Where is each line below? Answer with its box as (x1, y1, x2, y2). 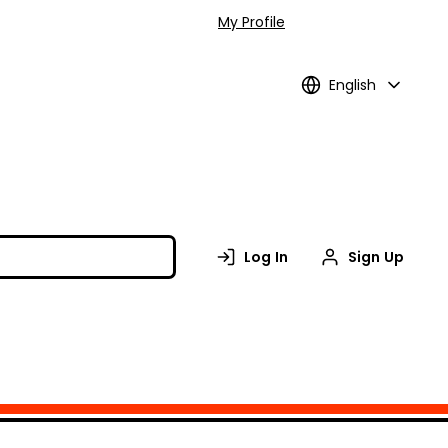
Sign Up (348, 246, 404, 267)
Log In (244, 246, 288, 267)
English (329, 74, 376, 95)
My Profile (218, 11, 285, 32)
